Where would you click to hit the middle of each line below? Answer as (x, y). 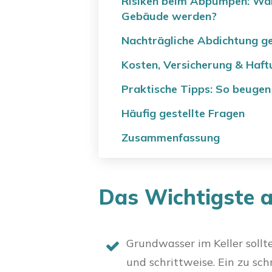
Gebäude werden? (169, 16)
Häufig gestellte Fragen (183, 113)
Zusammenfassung (171, 138)
